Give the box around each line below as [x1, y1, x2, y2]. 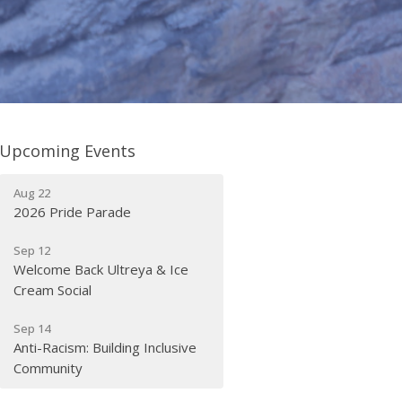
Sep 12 [13, 241, 51, 258]
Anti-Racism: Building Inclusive [13, 337, 197, 356]
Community [13, 358, 83, 377]
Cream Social [13, 280, 92, 299]
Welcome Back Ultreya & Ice [13, 259, 189, 278]
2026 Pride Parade [13, 202, 132, 221]
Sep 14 [13, 319, 51, 336]
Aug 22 [13, 184, 51, 201]
